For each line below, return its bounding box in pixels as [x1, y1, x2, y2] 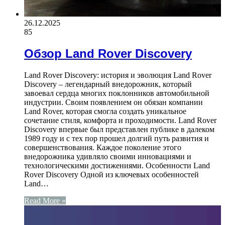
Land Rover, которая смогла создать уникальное [24, 106, 186, 116]
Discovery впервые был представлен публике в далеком [24, 125, 214, 134]
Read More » [24, 196, 66, 205]
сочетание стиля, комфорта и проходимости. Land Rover [24, 116, 216, 125]
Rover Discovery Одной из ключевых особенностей [24, 170, 199, 179]
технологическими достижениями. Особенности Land [24, 161, 210, 170]
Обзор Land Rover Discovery [24, 47, 192, 61]
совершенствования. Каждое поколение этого [24, 143, 181, 152]
